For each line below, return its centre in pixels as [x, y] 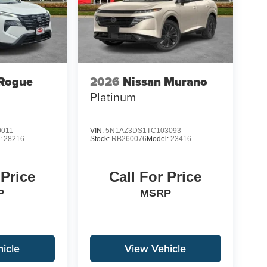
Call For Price [156, 176]
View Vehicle [156, 248]
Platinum [113, 97]
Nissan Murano [165, 82]
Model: [158, 139]
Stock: [100, 139]
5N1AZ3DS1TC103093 [143, 130]
